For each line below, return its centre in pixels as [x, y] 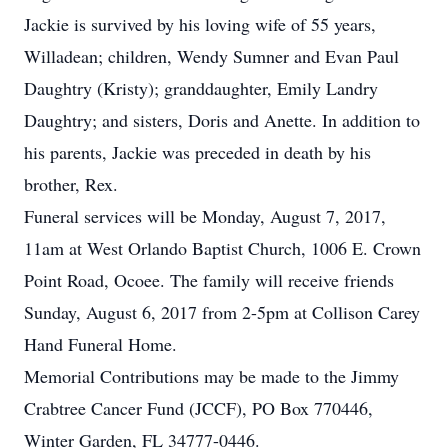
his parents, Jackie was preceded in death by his [197, 152]
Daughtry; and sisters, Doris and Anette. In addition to [222, 120]
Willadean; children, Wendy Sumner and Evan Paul [211, 56]
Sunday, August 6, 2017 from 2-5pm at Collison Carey [222, 312]
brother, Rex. [71, 184]
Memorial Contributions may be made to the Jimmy [211, 376]
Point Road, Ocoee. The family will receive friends [209, 280]
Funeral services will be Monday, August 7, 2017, [205, 216]
